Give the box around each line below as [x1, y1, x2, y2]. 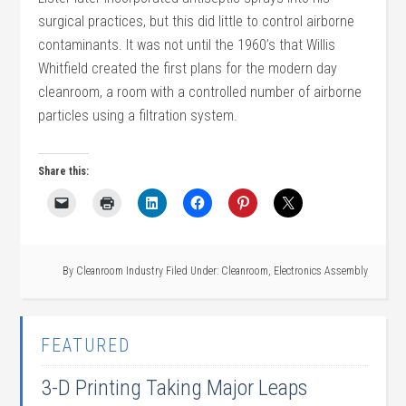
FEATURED [41, 334, 131, 356]
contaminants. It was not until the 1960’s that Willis [38, 36, 336, 53]
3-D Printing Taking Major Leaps [41, 375, 308, 401]
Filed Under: [165, 265, 221, 277]
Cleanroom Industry [75, 265, 163, 277]
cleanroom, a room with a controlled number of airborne [38, 83, 362, 101]
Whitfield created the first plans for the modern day [38, 60, 338, 77]
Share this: [38, 165, 90, 178]
